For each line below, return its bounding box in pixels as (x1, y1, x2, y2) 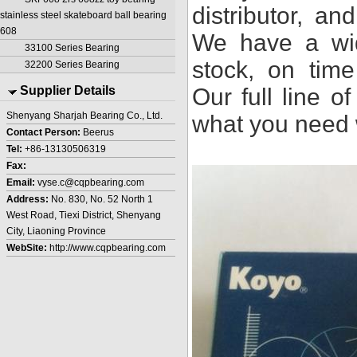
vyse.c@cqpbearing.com (37, 176, 144, 188)
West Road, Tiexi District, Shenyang (6, 209, 161, 221)
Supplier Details (17, 83, 116, 97)
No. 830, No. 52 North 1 (51, 193, 153, 205)
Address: (6, 193, 51, 205)
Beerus (83, 126, 114, 138)
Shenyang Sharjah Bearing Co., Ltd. (6, 109, 163, 121)
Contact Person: (6, 126, 83, 138)
